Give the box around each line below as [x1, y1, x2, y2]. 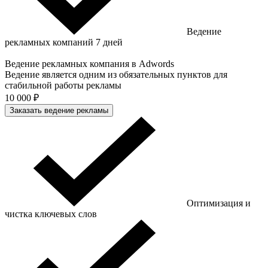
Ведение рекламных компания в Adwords [5, 58, 174, 69]
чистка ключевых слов [5, 208, 97, 219]
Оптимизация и [187, 197, 251, 208]
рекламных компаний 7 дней [5, 36, 123, 47]
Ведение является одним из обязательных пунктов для [5, 69, 227, 80]
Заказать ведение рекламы [10, 105, 108, 115]
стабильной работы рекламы [5, 80, 121, 90]
